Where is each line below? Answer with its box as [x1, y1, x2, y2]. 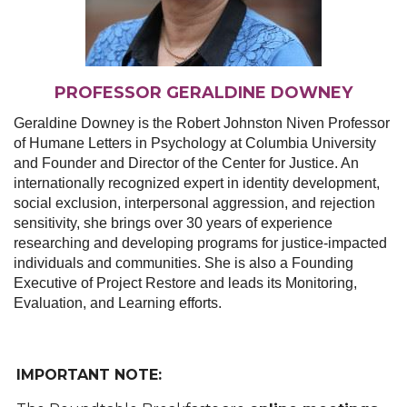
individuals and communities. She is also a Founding [14, 255, 353, 272]
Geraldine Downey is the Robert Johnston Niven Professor [14, 115, 390, 132]
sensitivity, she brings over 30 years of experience [14, 215, 333, 232]
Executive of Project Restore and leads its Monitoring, [14, 275, 357, 292]
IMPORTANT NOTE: [16, 366, 162, 384]
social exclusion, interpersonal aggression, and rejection [14, 195, 375, 212]
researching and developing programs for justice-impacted [14, 235, 387, 252]
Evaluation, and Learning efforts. [14, 295, 222, 312]
